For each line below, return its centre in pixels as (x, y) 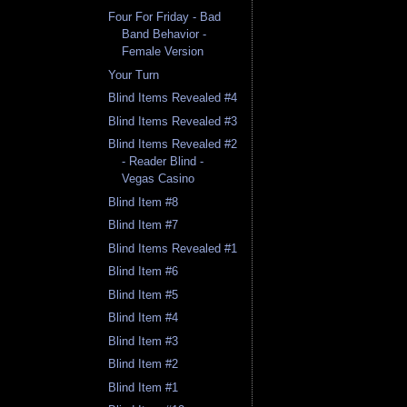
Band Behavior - (164, 35)
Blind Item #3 (144, 341)
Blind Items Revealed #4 (173, 98)
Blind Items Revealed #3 (173, 121)
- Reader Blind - (163, 162)
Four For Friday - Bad (165, 17)
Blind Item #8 (144, 202)
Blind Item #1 (144, 387)
